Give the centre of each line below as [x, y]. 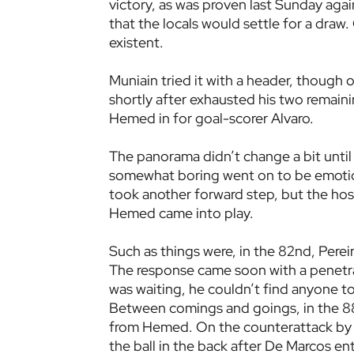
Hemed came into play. [181, 213]
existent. [136, 42]
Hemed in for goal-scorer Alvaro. [211, 118]
